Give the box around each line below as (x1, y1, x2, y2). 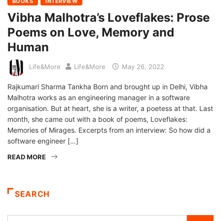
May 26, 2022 (120, 63, 164, 71)
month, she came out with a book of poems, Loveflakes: (7, 115, 187, 124)
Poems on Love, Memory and (7, 25, 174, 40)
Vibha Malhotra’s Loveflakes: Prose (7, 10, 210, 25)
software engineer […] (7, 137, 78, 146)
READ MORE (7, 153, 46, 161)
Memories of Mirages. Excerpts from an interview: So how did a (7, 126, 211, 135)
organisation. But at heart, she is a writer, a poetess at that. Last (7, 104, 213, 113)
